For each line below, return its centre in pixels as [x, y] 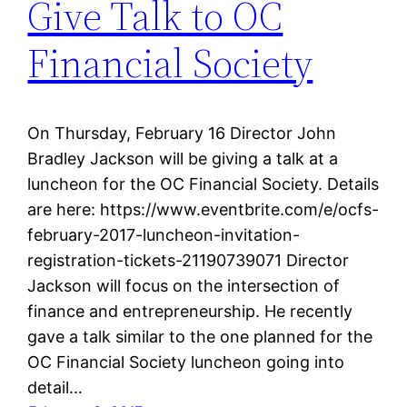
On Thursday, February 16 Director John [182, 133]
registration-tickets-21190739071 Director [189, 260]
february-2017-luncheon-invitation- [164, 234]
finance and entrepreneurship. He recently [190, 311]
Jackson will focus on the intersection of [184, 285]
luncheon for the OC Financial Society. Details [203, 184]
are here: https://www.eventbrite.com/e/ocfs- [203, 209]
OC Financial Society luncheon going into [186, 362]
